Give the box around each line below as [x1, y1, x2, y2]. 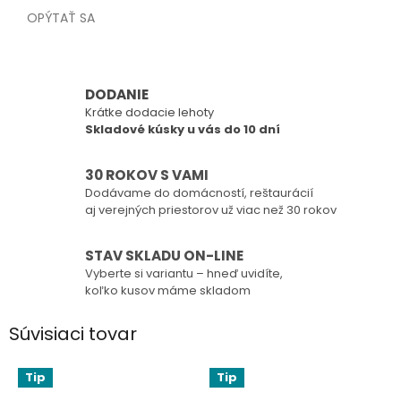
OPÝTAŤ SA [27, 9, 95, 28]
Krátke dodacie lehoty [85, 104, 214, 122]
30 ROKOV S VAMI [85, 166, 209, 185]
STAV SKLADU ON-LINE [85, 246, 243, 266]
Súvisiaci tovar [9, 321, 137, 347]
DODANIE [85, 85, 149, 105]
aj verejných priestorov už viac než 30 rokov [85, 201, 337, 219]
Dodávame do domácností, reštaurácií [85, 184, 313, 202]
